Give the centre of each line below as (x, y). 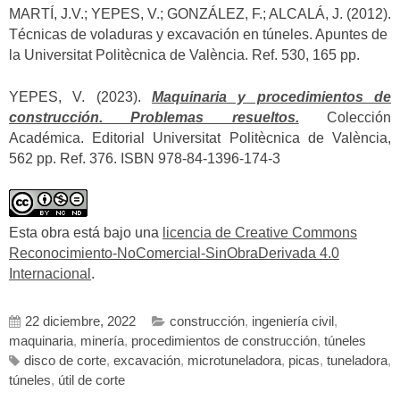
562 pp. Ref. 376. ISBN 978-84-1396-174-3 (145, 158)
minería (102, 341)
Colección (345, 117)
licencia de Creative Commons (260, 233)
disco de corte (65, 360)
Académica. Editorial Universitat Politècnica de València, (200, 137)
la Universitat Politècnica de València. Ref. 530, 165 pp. (184, 55)
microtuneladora (234, 360)
